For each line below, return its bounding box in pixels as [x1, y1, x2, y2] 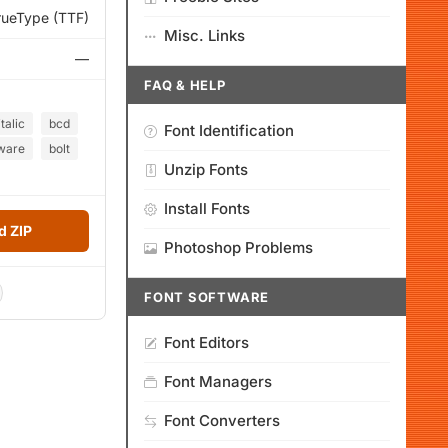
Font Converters [164, 411, 280, 430]
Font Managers [164, 372, 272, 391]
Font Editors [164, 333, 249, 352]
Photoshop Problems [164, 238, 313, 257]
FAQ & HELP [144, 77, 226, 93]
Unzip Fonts [164, 160, 248, 179]
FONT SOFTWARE [144, 289, 270, 305]
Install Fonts [164, 199, 250, 218]
